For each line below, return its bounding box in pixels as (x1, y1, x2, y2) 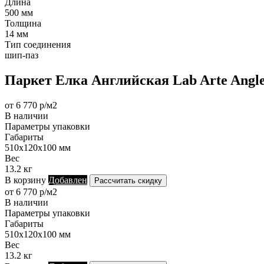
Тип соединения (5, 39, 71, 49)
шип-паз (5, 49, 38, 60)
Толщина (5, 18, 41, 28)
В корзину (5, 174, 46, 185)
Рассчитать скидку (94, 176, 162, 185)
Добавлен (48, 174, 87, 185)
